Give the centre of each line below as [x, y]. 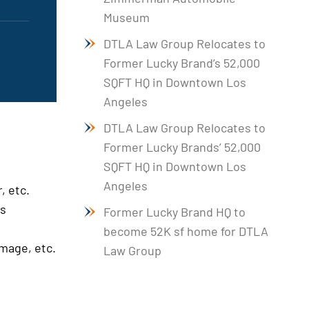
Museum [127, 17]
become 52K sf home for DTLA [186, 231]
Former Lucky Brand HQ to [175, 211]
